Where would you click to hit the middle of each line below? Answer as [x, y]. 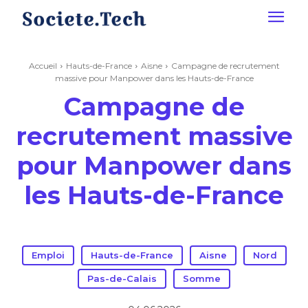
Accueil [43, 66]
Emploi [48, 255]
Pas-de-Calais [122, 278]
